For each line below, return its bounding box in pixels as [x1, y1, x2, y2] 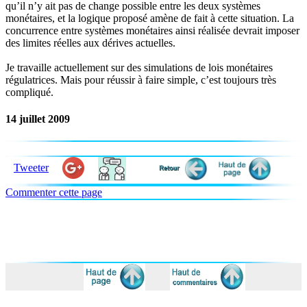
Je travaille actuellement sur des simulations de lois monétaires [5, 62, 273, 74]
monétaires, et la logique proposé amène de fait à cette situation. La [5, 12, 294, 25]
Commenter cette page [5, 186, 102, 198]
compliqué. [5, 86, 53, 99]
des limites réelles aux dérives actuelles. [5, 37, 175, 49]
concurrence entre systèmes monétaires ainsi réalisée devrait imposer [5, 25, 299, 37]
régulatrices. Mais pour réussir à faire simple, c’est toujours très [5, 74, 276, 86]
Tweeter [14, 161, 49, 173]
